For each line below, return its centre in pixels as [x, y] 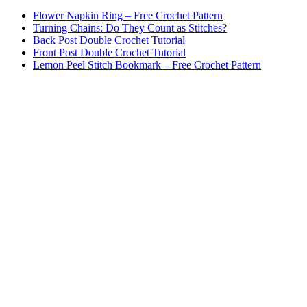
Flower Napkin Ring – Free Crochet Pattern [128, 16]
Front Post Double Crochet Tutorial [109, 53]
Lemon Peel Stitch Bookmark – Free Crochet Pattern [147, 65]
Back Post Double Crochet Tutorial [109, 40]
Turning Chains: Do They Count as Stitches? [130, 28]
